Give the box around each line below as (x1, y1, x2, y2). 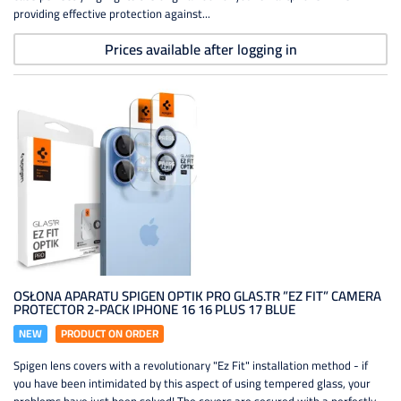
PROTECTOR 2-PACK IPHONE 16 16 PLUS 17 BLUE (13, 296, 295, 322)
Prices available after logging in (104, 36, 297, 63)
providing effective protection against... (13, 3, 210, 24)
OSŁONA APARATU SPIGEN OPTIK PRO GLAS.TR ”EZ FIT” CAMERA (13, 283, 381, 309)
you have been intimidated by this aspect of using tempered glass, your (13, 372, 371, 394)
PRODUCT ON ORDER (61, 323, 158, 344)
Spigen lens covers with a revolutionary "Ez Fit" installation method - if (13, 354, 368, 376)
